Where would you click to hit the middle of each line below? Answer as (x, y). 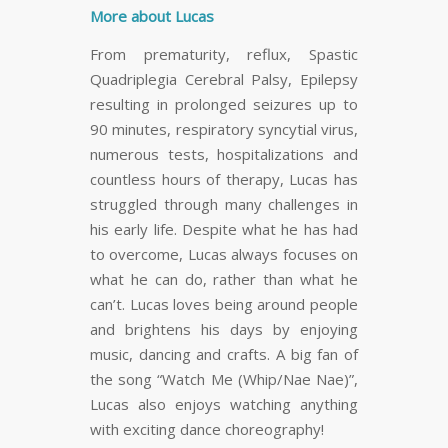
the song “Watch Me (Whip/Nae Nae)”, (224, 379)
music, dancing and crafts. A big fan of (224, 354)
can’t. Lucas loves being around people (224, 304)
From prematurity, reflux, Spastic (224, 54)
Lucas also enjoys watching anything (224, 404)
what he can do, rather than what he (224, 279)
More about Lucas (152, 16)
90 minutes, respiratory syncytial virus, (224, 129)
